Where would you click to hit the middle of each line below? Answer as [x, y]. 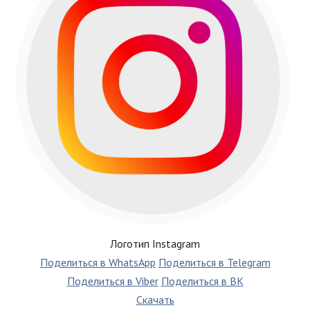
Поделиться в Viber [112, 281]
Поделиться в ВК [202, 281]
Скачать [155, 300]
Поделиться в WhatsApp [98, 263]
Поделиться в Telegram [214, 263]
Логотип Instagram [155, 244]
